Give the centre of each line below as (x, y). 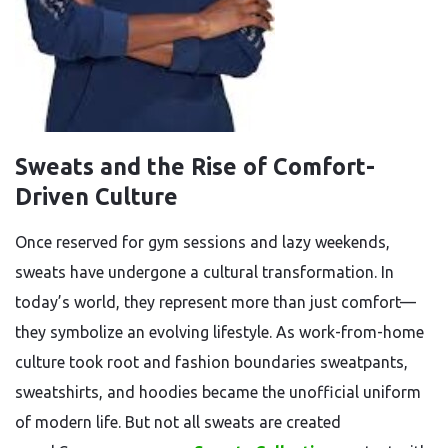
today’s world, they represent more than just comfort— (215, 302)
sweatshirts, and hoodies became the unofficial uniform (218, 392)
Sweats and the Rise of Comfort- (195, 166)
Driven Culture (96, 196)
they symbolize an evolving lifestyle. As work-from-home (219, 332)
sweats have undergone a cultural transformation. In (204, 272)
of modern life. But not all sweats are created (178, 422)
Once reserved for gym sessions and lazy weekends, (202, 242)
